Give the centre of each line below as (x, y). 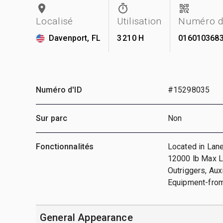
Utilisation (139, 21)
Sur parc (52, 118)
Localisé (55, 21)
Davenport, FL (75, 38)
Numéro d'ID (59, 90)
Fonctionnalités (65, 146)
